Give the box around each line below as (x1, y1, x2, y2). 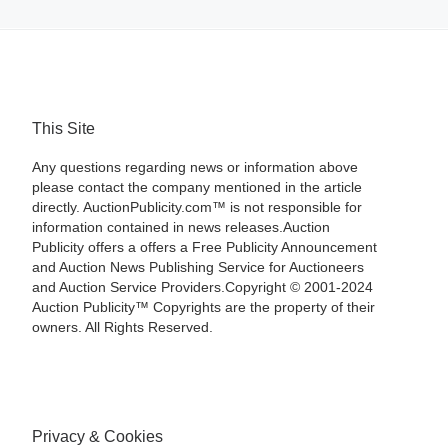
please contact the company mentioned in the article (31, 180, 362, 196)
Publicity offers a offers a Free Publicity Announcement (31, 240, 377, 256)
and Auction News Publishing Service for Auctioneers (31, 260, 364, 276)
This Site (31, 118, 95, 137)
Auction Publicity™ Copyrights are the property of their (31, 300, 375, 316)
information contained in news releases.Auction (31, 220, 330, 236)
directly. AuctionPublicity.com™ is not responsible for (31, 200, 362, 216)
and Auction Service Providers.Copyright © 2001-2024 (31, 280, 373, 296)
